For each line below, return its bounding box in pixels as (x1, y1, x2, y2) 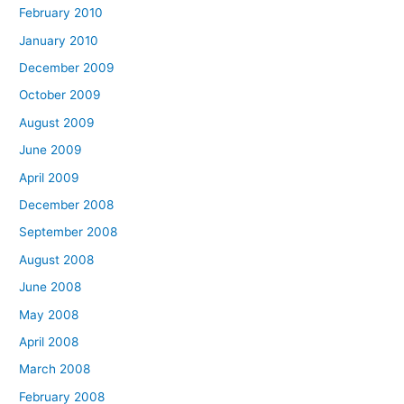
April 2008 (19, 335, 79, 350)
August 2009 (19, 115, 96, 130)
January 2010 (19, 32, 99, 48)
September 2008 (19, 225, 118, 240)
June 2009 (19, 142, 83, 158)
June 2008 (19, 280, 82, 295)
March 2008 (19, 362, 91, 377)
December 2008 (19, 197, 115, 213)
